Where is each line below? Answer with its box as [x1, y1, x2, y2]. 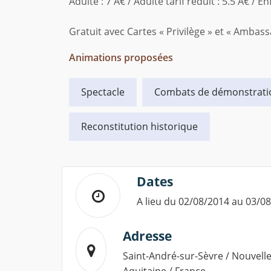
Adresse [123, 227, 172, 245]
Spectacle [81, 85, 125, 99]
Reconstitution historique [81, 120, 198, 134]
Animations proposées [69, 51, 173, 65]
